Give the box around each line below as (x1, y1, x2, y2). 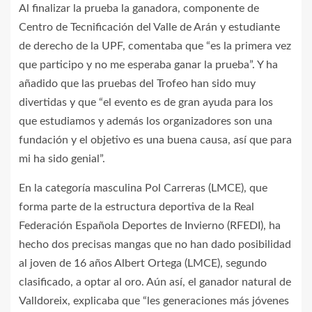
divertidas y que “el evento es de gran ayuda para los (19, 97, 273, 109)
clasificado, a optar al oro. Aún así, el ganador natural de (19, 276, 291, 288)
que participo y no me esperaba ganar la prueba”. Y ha (19, 59, 278, 71)
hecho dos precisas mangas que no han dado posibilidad (19, 239, 291, 251)
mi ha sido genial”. (19, 153, 105, 165)
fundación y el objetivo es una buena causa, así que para (19, 134, 292, 146)
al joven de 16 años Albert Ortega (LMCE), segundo (19, 258, 267, 270)
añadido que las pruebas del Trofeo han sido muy (19, 78, 256, 90)
